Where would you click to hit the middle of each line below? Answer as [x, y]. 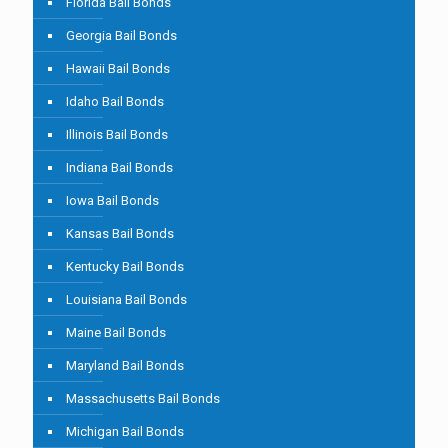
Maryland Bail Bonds [125, 366]
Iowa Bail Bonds [112, 201]
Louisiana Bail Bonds [126, 300]
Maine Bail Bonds [116, 333]
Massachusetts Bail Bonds [143, 399]
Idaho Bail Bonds [115, 102]
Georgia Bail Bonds [121, 36]
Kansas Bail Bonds [120, 234]
